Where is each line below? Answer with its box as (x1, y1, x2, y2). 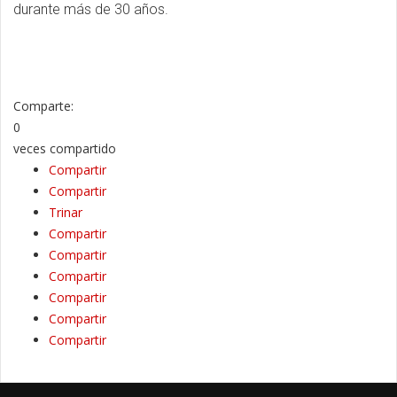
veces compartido (13, 139, 116, 157)
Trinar (49, 203, 82, 221)
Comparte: (13, 97, 74, 114)
